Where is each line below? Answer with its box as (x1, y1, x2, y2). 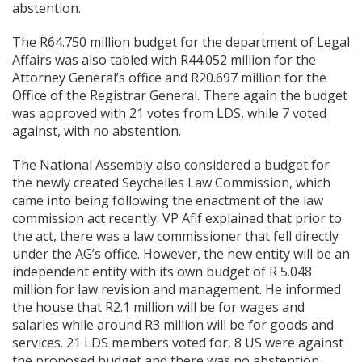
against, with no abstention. (12, 122, 181, 140)
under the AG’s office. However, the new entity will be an (12, 245, 350, 263)
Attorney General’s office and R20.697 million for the (12, 69, 326, 86)
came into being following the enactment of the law (12, 192, 323, 209)
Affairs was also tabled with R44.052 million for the (12, 51, 316, 69)
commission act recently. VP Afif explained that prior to (12, 209, 342, 227)
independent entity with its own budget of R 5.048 (12, 263, 312, 280)
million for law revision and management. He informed (12, 280, 341, 298)
